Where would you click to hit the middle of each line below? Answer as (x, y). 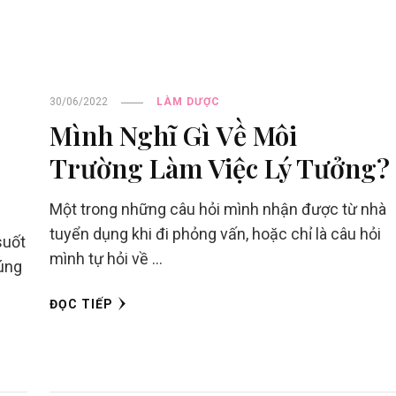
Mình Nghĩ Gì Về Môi (173, 135)
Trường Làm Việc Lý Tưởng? (219, 168)
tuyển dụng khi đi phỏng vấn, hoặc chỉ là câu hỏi (215, 234)
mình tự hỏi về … (106, 259)
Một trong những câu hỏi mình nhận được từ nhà (217, 209)
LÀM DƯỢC (188, 102)
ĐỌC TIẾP (81, 305)
